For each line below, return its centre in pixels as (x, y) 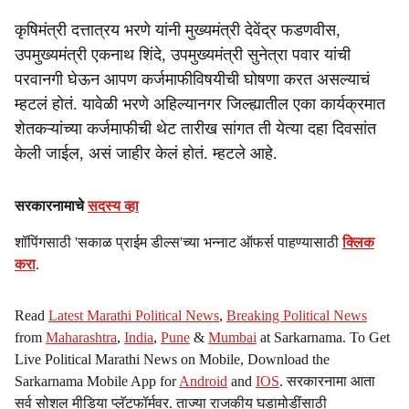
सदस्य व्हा (113, 206)
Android (203, 381)
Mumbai (232, 337)
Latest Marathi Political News (134, 315)
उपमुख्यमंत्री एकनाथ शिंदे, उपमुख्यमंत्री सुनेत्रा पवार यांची (183, 55)
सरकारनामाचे (51, 206)
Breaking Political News (297, 315)
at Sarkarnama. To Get (323, 337)
